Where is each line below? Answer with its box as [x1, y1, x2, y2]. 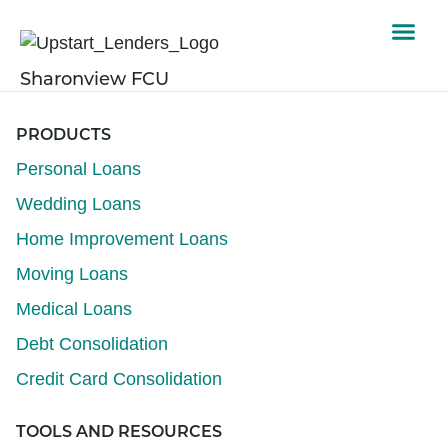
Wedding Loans [16, 194, 141, 214]
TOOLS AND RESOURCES [16, 425, 222, 441]
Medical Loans [16, 299, 132, 319]
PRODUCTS [16, 128, 111, 144]
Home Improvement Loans [16, 229, 228, 249]
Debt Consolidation [16, 334, 168, 354]
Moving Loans [16, 264, 128, 284]
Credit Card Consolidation [16, 369, 222, 389]
